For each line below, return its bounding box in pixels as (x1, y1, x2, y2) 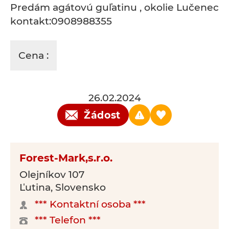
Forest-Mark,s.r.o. (19, 152, 112, 164)
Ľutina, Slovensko (19, 181, 106, 193)
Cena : (18, 50, 49, 61)
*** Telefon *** (35, 214, 101, 226)
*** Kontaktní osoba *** (35, 198, 146, 210)
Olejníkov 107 (19, 169, 84, 180)
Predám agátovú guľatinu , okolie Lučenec (10, 2, 219, 13)
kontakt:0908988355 (10, 15, 112, 27)
